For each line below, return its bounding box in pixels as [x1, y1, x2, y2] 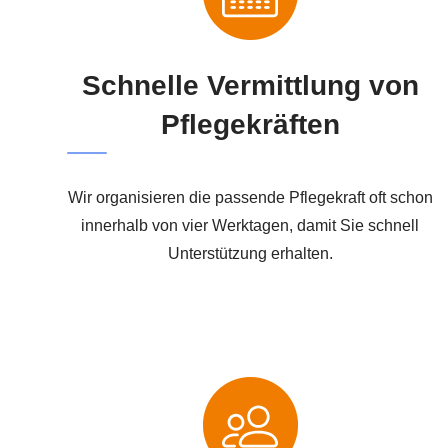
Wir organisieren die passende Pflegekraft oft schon [67, 188, 433, 206]
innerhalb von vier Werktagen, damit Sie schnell [81, 216, 420, 234]
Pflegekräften [160, 108, 340, 140]
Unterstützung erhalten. [167, 244, 333, 262]
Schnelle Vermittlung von [81, 69, 419, 101]
